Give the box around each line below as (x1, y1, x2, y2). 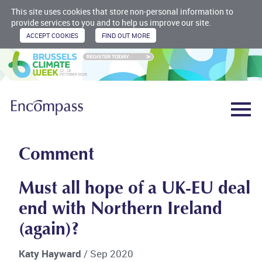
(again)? (19, 221, 80, 239)
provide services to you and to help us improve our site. (11, 17, 211, 28)
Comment (19, 146, 95, 164)
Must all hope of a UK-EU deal (19, 180, 251, 198)
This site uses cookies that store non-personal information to (11, 6, 233, 17)
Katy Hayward (19, 246, 84, 260)
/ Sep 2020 (84, 246, 134, 260)
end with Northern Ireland (19, 201, 223, 219)
